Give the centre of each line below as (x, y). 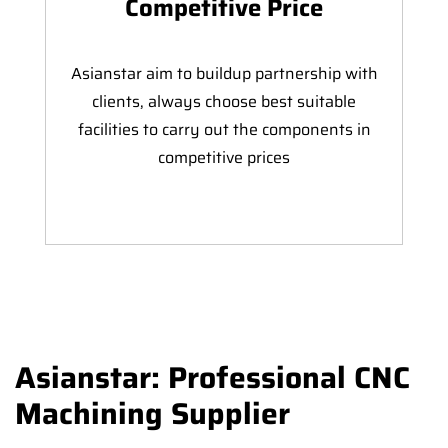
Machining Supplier (152, 414)
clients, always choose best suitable (224, 102)
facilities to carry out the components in (224, 130)
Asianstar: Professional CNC (212, 378)
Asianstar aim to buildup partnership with (224, 74)
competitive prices (224, 158)
